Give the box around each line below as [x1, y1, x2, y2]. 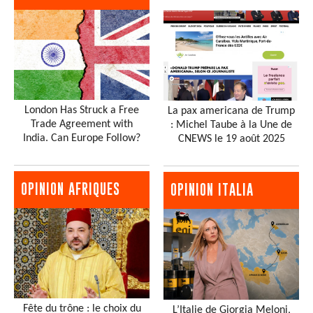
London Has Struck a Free [24, 105, 139, 117]
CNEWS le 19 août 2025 [177, 133, 285, 145]
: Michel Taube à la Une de [170, 119, 292, 131]
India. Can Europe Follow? [23, 133, 140, 145]
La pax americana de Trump [168, 105, 295, 117]
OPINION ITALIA [170, 182, 254, 198]
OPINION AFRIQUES [21, 181, 121, 198]
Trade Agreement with [31, 119, 133, 131]
